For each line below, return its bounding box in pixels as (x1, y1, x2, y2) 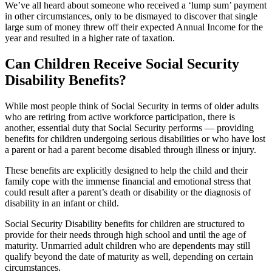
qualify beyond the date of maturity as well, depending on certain (5, 251, 253, 262)
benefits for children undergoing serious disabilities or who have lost (5, 133, 265, 144)
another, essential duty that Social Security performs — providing (5, 122, 254, 133)
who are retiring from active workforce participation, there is (5, 111, 235, 122)
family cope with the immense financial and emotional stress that (5, 175, 251, 186)
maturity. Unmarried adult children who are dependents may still (5, 240, 250, 251)
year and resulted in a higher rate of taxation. (5, 32, 175, 43)
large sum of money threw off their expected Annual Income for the (5, 21, 263, 32)
